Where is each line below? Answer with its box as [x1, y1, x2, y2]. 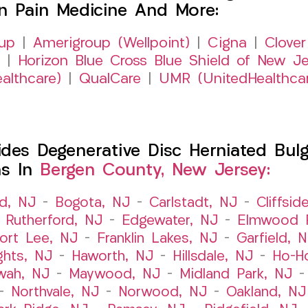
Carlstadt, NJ [149, 196, 237, 210]
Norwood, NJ [118, 285, 207, 300]
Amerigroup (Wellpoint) [32, 36, 190, 51]
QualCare [79, 71, 141, 87]
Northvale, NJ [11, 285, 99, 300]
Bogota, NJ [55, 196, 130, 210]
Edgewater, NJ [121, 214, 218, 228]
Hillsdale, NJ [172, 250, 253, 264]
